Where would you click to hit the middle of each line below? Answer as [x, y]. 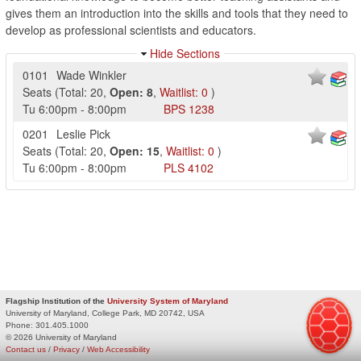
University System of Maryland [168, 301]
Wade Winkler [91, 75]
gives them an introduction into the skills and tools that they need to [177, 13]
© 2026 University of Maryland [61, 337]
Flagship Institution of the [56, 301]
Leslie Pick [83, 134]
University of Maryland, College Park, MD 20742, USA [105, 313]
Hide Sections [185, 53]
